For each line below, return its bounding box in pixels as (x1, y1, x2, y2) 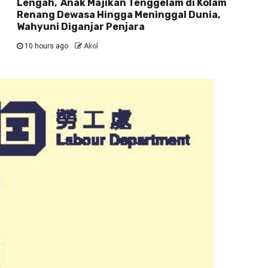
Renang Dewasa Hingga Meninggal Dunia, (17, 9, 221, 21)
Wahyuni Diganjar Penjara (17, 21, 145, 33)
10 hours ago (23, 42, 71, 51)
